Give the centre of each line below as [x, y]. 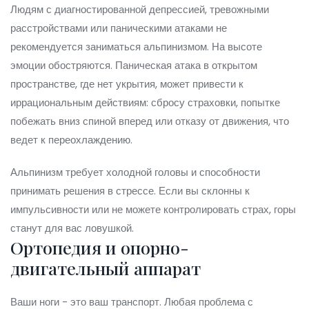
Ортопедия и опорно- [100, 248]
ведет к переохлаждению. [71, 140]
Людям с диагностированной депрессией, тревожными [140, 10]
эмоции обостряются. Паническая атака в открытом [134, 66]
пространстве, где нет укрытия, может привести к [127, 84]
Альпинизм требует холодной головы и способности [135, 172]
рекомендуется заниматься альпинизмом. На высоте [136, 47]
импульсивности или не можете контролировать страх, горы [153, 210]
